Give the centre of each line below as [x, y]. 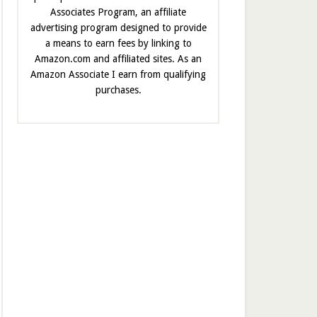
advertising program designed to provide [118, 28]
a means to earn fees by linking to [118, 44]
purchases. [118, 90]
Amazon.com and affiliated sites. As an [118, 59]
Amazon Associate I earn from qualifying [118, 75]
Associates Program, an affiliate [118, 12]
